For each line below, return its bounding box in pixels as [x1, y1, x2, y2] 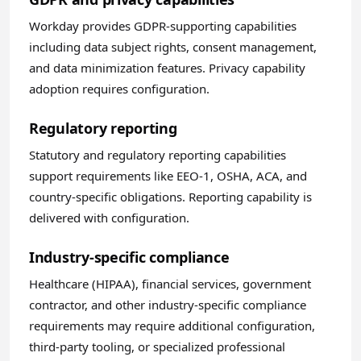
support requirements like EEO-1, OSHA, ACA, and [29, 168, 307, 184]
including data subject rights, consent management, [29, 39, 317, 55]
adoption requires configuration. [29, 81, 210, 97]
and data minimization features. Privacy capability [29, 60, 305, 76]
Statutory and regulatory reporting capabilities [29, 147, 286, 163]
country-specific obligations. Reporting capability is [29, 189, 312, 205]
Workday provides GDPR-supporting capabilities [29, 18, 297, 34]
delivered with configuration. [29, 210, 189, 226]
